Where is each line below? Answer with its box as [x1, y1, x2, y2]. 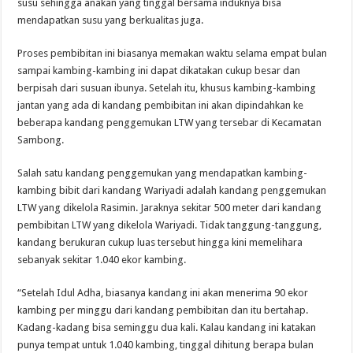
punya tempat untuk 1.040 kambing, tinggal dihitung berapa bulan [17, 339, 314, 351]
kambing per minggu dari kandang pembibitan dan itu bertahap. [17, 304, 309, 317]
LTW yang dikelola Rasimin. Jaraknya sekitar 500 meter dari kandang [17, 202, 322, 214]
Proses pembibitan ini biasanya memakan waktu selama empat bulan [17, 47, 328, 60]
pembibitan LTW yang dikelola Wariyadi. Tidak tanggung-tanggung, [17, 219, 322, 232]
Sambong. [17, 134, 65, 147]
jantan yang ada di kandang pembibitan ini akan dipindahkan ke [17, 99, 304, 112]
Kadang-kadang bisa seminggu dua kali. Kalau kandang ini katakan [17, 321, 317, 334]
